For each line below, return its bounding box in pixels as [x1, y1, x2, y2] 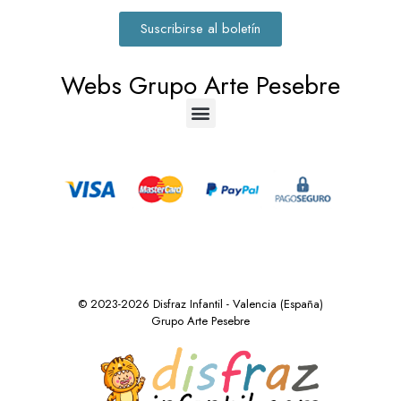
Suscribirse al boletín [141, 18, 260, 38]
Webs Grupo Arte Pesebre [61, 66, 340, 104]
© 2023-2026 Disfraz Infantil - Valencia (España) [78, 295, 323, 313]
